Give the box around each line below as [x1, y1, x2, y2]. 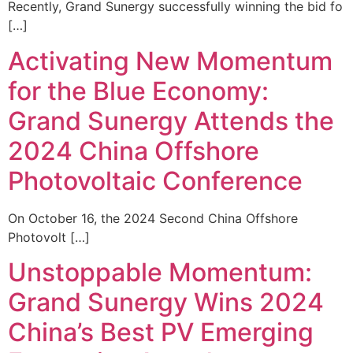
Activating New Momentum [8, 45, 333, 76]
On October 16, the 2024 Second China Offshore [8, 210, 298, 226]
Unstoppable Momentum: [8, 256, 312, 288]
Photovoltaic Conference [8, 165, 303, 196]
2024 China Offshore [8, 135, 259, 166]
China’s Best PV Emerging [8, 316, 314, 347]
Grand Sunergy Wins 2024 [8, 286, 324, 318]
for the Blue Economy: [8, 75, 269, 106]
